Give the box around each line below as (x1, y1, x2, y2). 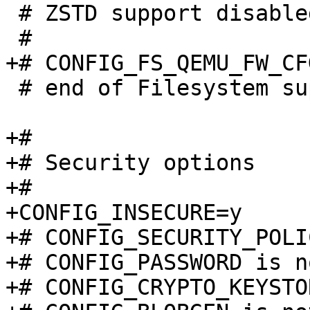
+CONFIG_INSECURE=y (6, 200, 242, 225)
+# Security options (6, 150, 255, 175)
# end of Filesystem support (6, 75, 19, 100)
